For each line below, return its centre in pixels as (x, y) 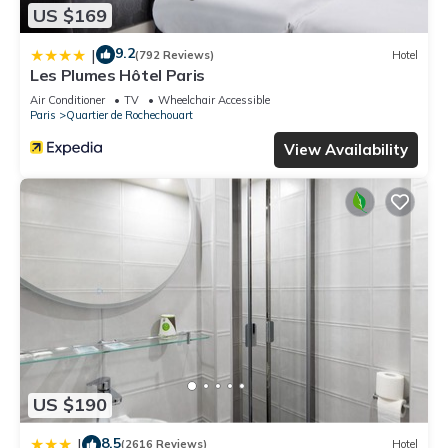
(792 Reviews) (174, 54)
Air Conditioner (67, 100)
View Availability (346, 150)
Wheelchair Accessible (214, 100)
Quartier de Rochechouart (129, 115)
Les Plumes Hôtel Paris (117, 75)
